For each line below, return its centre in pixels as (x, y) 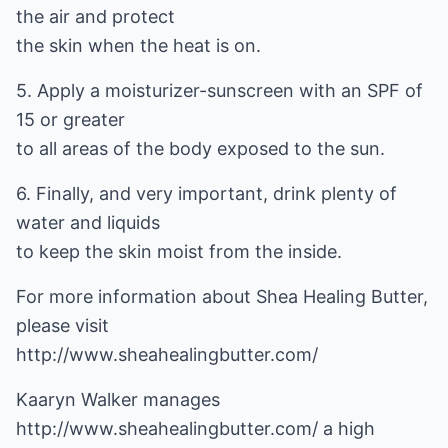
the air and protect (95, 16)
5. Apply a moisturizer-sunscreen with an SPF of (219, 90)
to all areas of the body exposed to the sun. (200, 148)
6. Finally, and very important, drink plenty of (206, 193)
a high (346, 428)
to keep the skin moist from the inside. (179, 251)
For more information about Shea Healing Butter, (222, 296)
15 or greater (70, 119)
